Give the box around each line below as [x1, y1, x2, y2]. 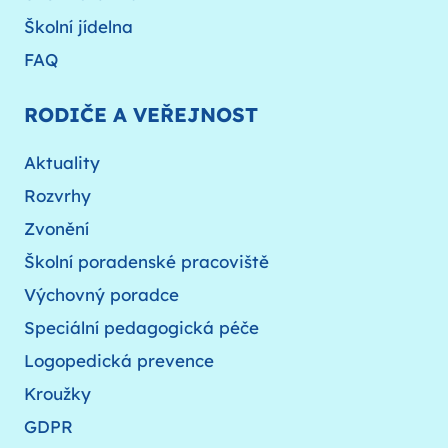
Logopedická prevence [24, 349, 214, 371]
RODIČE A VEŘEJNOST [24, 101, 258, 127]
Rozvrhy [24, 184, 91, 206]
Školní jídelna [24, 15, 133, 37]
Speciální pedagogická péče [24, 316, 259, 338]
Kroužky [24, 382, 91, 404]
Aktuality [24, 151, 100, 173]
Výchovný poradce [24, 283, 179, 305]
